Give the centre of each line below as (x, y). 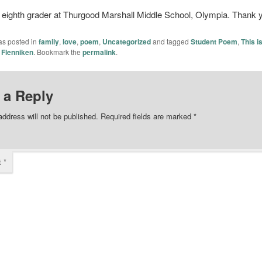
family (49, 41)
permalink (99, 52)
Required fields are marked (147, 116)
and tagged (170, 41)
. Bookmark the (58, 51)
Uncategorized (126, 41)
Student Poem (214, 41)
